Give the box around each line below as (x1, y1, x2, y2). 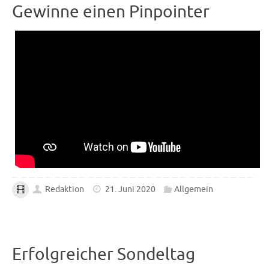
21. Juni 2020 (104, 184, 156, 195)
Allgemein (174, 184, 214, 195)
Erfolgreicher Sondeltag (12, 243, 195, 265)
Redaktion (45, 184, 85, 195)
